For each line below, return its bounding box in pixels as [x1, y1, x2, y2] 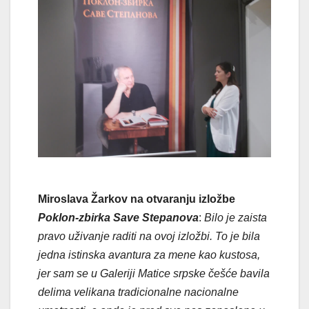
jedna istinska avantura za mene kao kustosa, [38, 248, 260, 261]
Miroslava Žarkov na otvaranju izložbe [38, 192, 235, 205]
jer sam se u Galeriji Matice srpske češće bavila [38, 267, 270, 279]
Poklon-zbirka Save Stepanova [38, 211, 199, 223]
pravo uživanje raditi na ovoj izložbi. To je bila [38, 230, 260, 242]
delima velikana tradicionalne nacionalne [38, 286, 239, 298]
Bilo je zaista [204, 211, 267, 223]
